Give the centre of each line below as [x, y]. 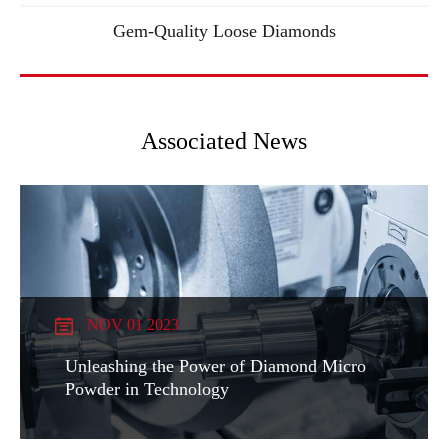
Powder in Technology [147, 389]
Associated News [224, 141]
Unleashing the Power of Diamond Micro [215, 366]
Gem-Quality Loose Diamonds [224, 31]
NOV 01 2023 [131, 325]
